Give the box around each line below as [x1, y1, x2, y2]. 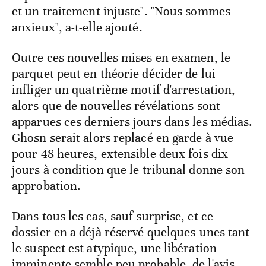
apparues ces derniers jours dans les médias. [12, 113, 253, 129]
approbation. [12, 178, 81, 194]
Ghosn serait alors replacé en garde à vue [12, 129, 234, 145]
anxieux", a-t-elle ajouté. [12, 19, 142, 35]
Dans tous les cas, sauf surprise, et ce [12, 208, 213, 224]
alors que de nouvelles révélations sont [12, 97, 220, 113]
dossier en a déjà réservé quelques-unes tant [12, 224, 250, 240]
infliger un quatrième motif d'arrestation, [12, 81, 236, 97]
